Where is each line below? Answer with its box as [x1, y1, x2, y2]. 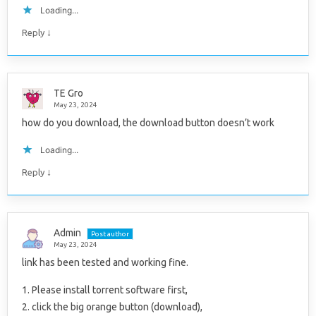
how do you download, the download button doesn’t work [22, 117, 274, 129]
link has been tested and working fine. [22, 257, 188, 269]
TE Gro [54, 87, 83, 99]
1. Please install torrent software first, [22, 284, 188, 296]
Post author [91, 230, 129, 238]
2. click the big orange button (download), [22, 301, 202, 313]
